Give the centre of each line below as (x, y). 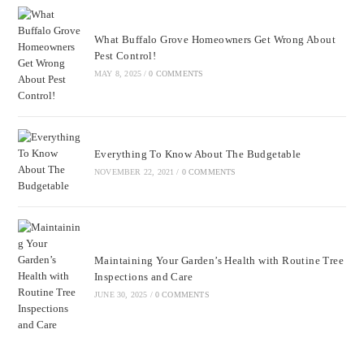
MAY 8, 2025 (118, 73)
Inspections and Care (143, 276)
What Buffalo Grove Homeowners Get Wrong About (214, 39)
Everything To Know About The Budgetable (197, 154)
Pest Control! (125, 55)
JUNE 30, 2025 (121, 294)
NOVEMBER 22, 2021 (134, 171)
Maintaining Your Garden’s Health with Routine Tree (219, 260)
